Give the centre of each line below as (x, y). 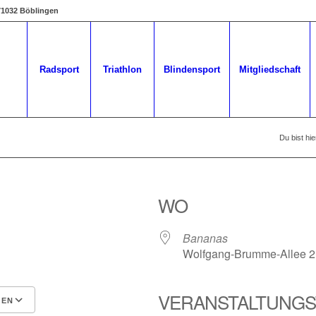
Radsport (59, 69)
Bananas (205, 238)
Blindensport (192, 69)
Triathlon (122, 69)
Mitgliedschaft (270, 69)
